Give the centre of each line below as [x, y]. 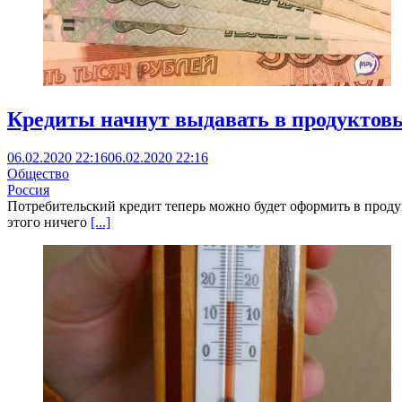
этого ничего [49, 223]
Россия [28, 190]
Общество [38, 174]
